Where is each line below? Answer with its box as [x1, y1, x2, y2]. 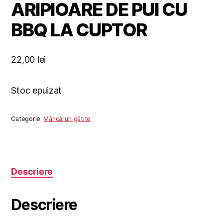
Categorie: [11, 114, 44, 122]
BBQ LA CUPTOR [11, 18, 147, 41]
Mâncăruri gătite [43, 114, 91, 122]
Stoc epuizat [11, 85, 62, 96]
